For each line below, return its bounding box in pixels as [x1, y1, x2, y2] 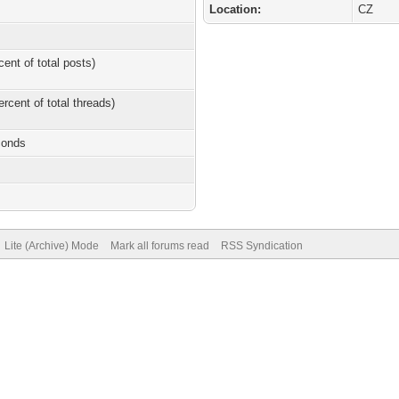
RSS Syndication [220, 240, 303, 252]
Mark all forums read [110, 240, 209, 252]
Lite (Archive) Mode [4, 240, 99, 252]
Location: [209, 3, 262, 16]
